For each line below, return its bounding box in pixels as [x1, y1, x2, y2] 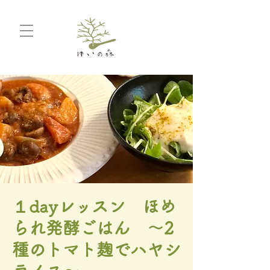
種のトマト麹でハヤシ [12, 241, 181, 258]
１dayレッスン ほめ [12, 198, 176, 215]
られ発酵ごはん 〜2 [12, 219, 174, 236]
